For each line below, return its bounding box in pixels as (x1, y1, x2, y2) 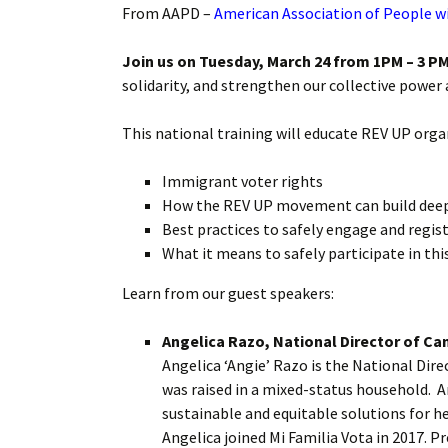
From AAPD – (122, 3, 214, 23)
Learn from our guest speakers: (122, 283, 334, 303)
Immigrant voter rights (162, 171, 326, 191)
